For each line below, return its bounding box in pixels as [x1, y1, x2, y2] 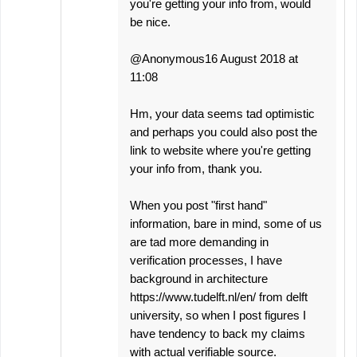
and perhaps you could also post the [130, 125, 317, 139]
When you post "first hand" [130, 198, 267, 213]
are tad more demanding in [130, 235, 269, 249]
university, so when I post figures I [130, 308, 306, 323]
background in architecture [130, 272, 268, 286]
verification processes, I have [130, 253, 282, 268]
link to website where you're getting [130, 143, 311, 158]
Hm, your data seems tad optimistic [130, 107, 315, 121]
